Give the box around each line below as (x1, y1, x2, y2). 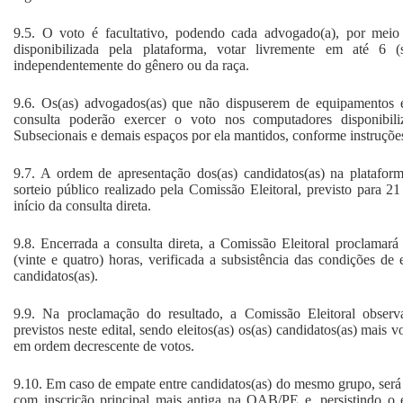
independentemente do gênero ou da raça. (13, 57, 249, 73)
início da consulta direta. (13, 197, 151, 213)
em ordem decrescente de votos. (13, 337, 194, 354)
